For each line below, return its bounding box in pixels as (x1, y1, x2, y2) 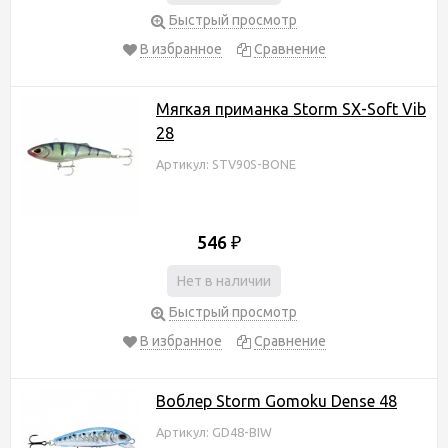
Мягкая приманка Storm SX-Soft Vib (156, 99, 426, 118)
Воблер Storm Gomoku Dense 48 (156, 391, 397, 410)
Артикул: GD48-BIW (156, 424, 272, 439)
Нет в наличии (177, 272, 271, 289)
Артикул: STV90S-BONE (156, 156, 296, 171)
